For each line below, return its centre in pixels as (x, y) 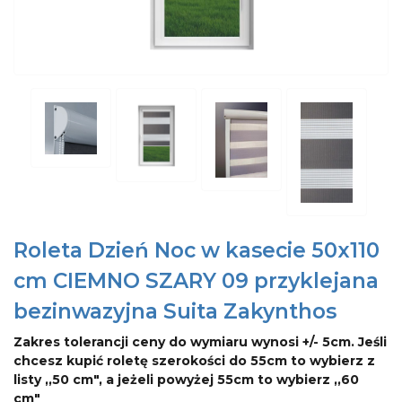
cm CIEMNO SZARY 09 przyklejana (196, 280)
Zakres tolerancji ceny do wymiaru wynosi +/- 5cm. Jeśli (200, 341)
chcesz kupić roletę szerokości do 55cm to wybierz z (194, 360)
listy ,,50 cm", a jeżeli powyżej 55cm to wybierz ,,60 (186, 379)
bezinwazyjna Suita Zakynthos (175, 311)
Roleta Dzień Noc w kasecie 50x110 (197, 250)
